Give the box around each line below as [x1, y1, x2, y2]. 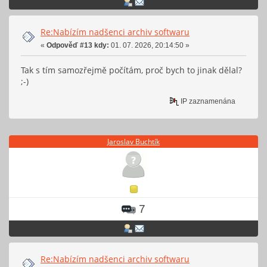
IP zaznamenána [179, 97, 236, 105]
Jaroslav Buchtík [107, 136, 160, 147]
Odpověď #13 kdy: [46, 41, 109, 49]
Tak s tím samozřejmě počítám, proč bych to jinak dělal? [21, 64, 242, 76]
